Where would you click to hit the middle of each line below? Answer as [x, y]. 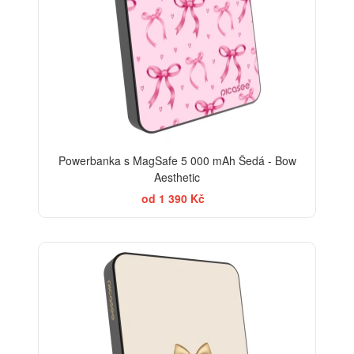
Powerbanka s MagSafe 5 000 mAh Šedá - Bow [177, 161]
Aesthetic [177, 177]
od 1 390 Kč [173, 199]
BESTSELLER [276, 256]
